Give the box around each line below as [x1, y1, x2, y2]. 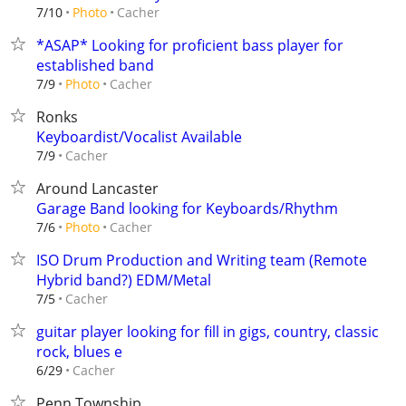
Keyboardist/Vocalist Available [36, 127, 242, 147]
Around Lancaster [36, 179, 159, 198]
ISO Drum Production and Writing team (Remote [36, 250, 367, 270]
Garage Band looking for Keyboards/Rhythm [36, 198, 338, 218]
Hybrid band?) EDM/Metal [36, 270, 211, 290]
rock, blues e [36, 342, 122, 362]
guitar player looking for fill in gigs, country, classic [36, 322, 379, 342]
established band [36, 55, 154, 75]
